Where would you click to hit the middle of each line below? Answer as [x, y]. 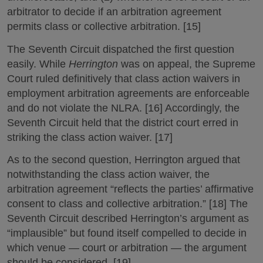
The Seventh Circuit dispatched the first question [121, 49]
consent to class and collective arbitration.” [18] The [127, 204]
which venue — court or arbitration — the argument [127, 248]
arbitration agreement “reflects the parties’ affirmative [130, 189]
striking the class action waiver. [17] [90, 137]
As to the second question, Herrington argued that [124, 160]
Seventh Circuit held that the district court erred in [123, 122]
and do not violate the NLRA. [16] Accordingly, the [123, 108]
